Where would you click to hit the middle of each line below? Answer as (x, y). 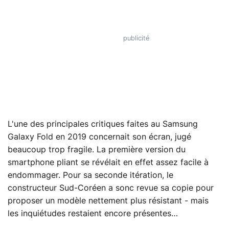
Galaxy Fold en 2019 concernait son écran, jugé (99, 137)
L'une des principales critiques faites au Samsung (103, 124)
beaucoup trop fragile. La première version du (97, 150)
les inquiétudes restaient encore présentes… (93, 213)
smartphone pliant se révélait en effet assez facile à (108, 162)
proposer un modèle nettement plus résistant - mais (108, 201)
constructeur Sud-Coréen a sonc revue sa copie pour (111, 188)
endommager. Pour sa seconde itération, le (90, 175)
